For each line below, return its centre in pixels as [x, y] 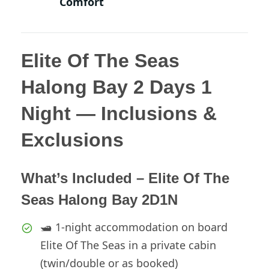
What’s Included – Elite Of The [125, 178]
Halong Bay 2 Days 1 [116, 87]
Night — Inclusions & [119, 114]
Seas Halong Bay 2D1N [99, 200]
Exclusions [72, 140]
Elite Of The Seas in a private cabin [128, 245]
